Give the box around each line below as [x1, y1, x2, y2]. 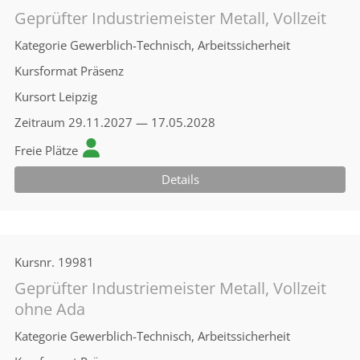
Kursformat [14, 63, 77, 79]
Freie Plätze [14, 142, 78, 158]
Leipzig [59, 88, 97, 104]
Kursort [14, 88, 55, 104]
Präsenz [80, 63, 124, 79]
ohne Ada [14, 298, 85, 320]
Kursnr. [14, 254, 55, 270]
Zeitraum [14, 114, 65, 130]
